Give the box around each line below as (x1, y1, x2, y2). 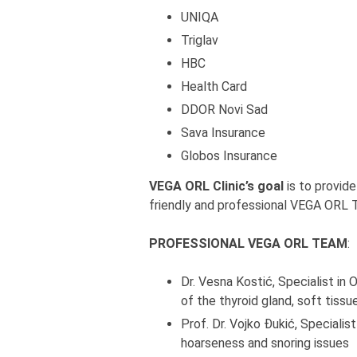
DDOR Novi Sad (181, 102, 268, 117)
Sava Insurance (181, 125, 265, 140)
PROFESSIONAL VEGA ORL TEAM (149, 236, 347, 251)
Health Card (181, 79, 247, 94)
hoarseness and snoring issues (181, 335, 349, 351)
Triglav (181, 33, 218, 48)
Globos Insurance (181, 148, 277, 163)
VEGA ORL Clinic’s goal (149, 178, 284, 194)
